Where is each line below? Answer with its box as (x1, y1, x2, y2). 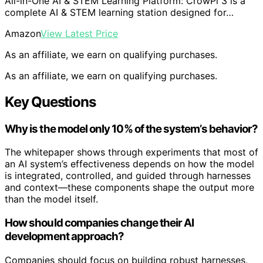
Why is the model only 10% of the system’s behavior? (5, 122, 258, 136)
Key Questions (5, 93, 96, 110)
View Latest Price (41, 27, 118, 39)
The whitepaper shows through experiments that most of (5, 146, 258, 159)
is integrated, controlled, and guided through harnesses (5, 170, 251, 182)
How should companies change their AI (5, 216, 194, 230)
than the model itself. (5, 193, 98, 205)
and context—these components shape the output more (5, 181, 254, 194)
